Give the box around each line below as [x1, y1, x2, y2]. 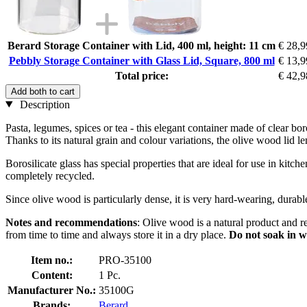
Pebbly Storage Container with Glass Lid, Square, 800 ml [8, 54, 275, 66]
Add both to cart [11, 86, 75, 97]
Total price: [114, 69, 169, 82]
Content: [31, 269, 73, 281]
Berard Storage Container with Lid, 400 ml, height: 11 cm [8, 39, 275, 51]
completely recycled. [5, 169, 95, 182]
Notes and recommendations [5, 216, 137, 228]
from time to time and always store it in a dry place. [5, 228, 229, 241]
